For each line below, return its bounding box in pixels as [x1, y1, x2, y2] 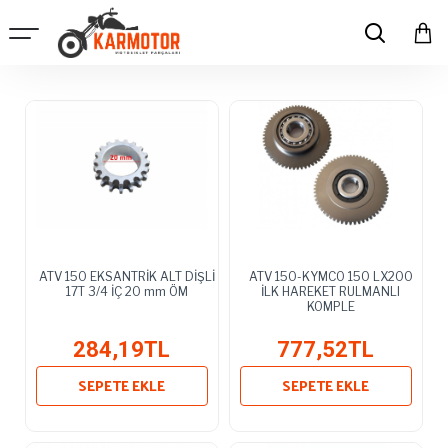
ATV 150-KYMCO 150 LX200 [248, 268, 413, 284]
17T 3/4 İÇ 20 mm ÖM [65, 283, 188, 299]
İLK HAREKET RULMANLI [261, 283, 401, 299]
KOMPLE [306, 298, 355, 314]
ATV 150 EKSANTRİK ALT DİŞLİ [38, 268, 215, 284]
